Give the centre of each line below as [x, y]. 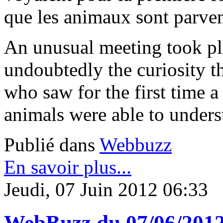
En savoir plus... [68, 167]
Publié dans [50, 145]
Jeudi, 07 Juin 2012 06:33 [106, 190]
